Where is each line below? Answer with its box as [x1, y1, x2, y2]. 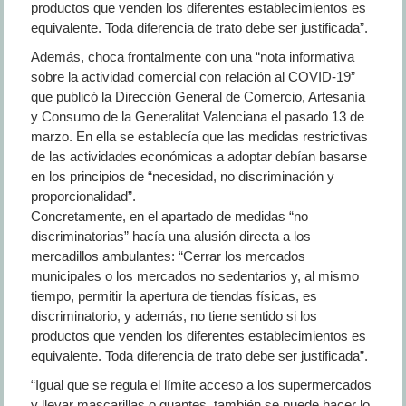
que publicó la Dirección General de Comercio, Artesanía [30, 89, 365, 104]
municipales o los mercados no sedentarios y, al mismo [30, 268, 359, 284]
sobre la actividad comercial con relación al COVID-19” [30, 69, 355, 84]
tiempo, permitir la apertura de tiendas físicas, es [30, 288, 317, 304]
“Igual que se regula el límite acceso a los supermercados [30, 377, 372, 392]
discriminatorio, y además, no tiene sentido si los [30, 308, 317, 324]
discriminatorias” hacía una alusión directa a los [30, 228, 311, 244]
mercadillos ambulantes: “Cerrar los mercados [30, 248, 305, 264]
